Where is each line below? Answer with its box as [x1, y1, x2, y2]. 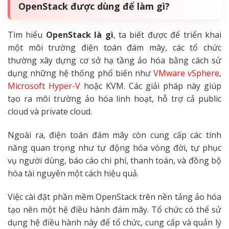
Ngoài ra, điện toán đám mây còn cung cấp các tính [8, 129, 221, 141]
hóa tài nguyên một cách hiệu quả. [8, 168, 139, 179]
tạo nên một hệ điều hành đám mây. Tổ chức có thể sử [8, 203, 221, 215]
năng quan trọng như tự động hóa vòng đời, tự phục [8, 142, 221, 154]
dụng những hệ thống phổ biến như [8, 67, 153, 79]
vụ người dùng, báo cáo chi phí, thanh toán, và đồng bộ [8, 155, 221, 167]
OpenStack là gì [45, 29, 113, 41]
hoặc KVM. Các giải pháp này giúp [80, 80, 221, 92]
